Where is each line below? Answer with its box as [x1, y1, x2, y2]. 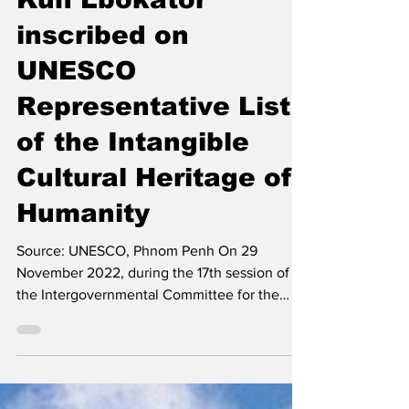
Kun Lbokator [16, 16, 206, 44]
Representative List [16, 122, 290, 151]
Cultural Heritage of [16, 194, 292, 222]
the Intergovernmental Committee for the [16, 317, 279, 332]
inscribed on [16, 51, 189, 79]
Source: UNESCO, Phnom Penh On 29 [16, 273, 257, 288]
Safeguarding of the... [16, 339, 153, 354]
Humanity [16, 229, 150, 257]
